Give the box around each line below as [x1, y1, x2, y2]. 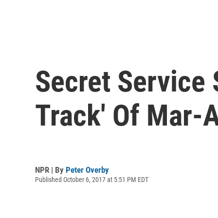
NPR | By [35, 164, 66, 175]
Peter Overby [66, 164, 109, 175]
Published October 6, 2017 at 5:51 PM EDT [35, 175, 148, 183]
